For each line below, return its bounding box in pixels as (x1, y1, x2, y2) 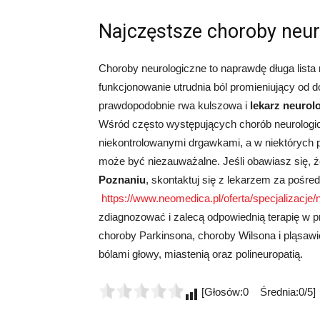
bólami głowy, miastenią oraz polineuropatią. (99, 248, 303, 260)
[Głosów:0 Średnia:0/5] (199, 286, 316, 298)
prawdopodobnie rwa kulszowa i (99, 99, 250, 111)
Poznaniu (99, 174, 146, 186)
